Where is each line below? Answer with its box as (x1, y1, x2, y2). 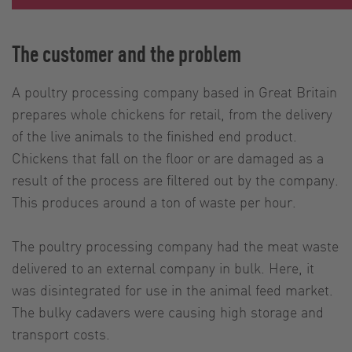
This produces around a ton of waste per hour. (12, 192, 296, 211)
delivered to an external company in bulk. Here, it (12, 258, 314, 277)
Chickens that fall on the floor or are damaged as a (12, 148, 324, 167)
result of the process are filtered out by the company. (12, 170, 339, 189)
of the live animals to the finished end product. (12, 126, 297, 145)
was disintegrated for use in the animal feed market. (12, 280, 333, 299)
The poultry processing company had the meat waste (12, 236, 339, 255)
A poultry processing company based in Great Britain (12, 82, 337, 101)
